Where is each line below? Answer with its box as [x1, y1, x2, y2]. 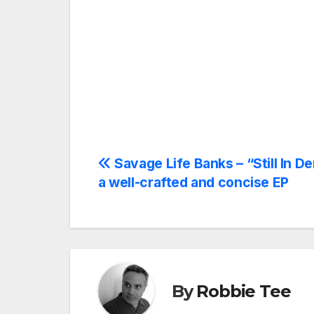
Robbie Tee [196, 280, 291, 301]
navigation [97, 184, 211, 212]
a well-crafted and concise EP [98, 174, 289, 191]
